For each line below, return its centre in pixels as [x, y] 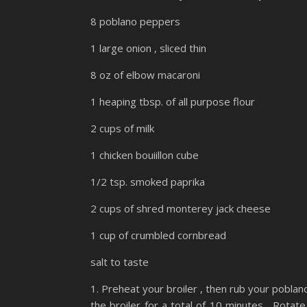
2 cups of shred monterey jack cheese [181, 209]
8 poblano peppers [135, 22]
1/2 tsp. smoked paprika [148, 182]
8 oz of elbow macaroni [145, 75]
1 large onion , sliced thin [148, 48]
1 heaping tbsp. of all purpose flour [173, 102]
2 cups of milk [122, 128]
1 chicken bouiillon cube [145, 155]
